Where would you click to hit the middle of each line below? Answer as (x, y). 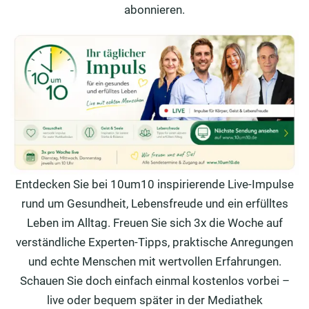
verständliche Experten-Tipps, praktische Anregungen (154, 242)
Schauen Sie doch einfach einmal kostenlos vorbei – (154, 281)
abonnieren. (154, 10)
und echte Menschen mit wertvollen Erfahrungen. (154, 261)
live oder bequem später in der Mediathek (154, 300)
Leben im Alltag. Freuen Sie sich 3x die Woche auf (154, 223)
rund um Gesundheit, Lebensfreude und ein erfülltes (154, 203)
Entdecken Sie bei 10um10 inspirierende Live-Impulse (154, 184)
